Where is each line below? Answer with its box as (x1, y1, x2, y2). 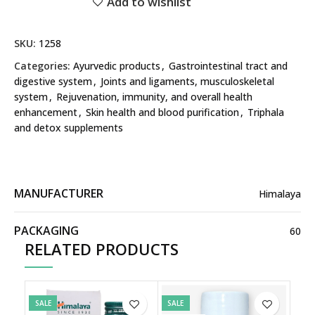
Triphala (247, 105, 284, 120)
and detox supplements (14, 121, 123, 135)
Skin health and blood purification (86, 105, 239, 120)
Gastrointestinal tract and (169, 59, 288, 73)
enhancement (14, 105, 77, 120)
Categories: (14, 59, 70, 73)
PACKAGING (14, 223, 79, 239)
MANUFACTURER (14, 186, 103, 202)
